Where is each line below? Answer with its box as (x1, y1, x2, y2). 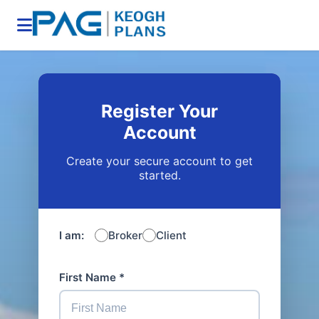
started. (138, 167, 181, 182)
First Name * (58, 271, 125, 285)
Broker (108, 229, 142, 243)
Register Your (101, 100, 218, 122)
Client (155, 229, 187, 243)
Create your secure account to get (66, 153, 253, 168)
